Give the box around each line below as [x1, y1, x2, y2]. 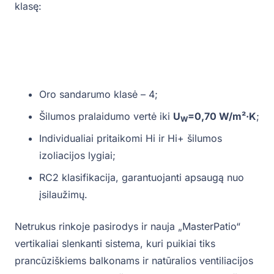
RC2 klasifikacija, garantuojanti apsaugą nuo [39, 171, 244, 183]
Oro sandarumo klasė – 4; [39, 87, 158, 100]
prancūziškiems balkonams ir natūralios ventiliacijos [15, 254, 253, 267]
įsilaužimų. [39, 188, 87, 201]
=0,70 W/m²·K [188, 109, 256, 122]
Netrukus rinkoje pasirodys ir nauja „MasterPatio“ [15, 220, 240, 232]
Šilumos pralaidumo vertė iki [39, 109, 173, 122]
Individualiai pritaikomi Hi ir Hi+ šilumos [39, 131, 222, 144]
